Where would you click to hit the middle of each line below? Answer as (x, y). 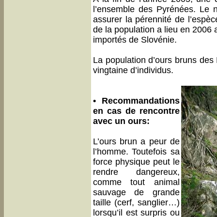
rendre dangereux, (136, 172)
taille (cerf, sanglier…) (136, 202)
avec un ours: (121, 121)
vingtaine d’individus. (133, 70)
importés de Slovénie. (135, 40)
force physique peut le (136, 162)
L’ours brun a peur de (136, 141)
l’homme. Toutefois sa (136, 152)
